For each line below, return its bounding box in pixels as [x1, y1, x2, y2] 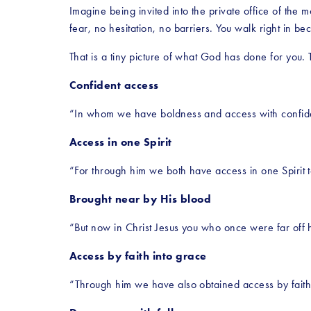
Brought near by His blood [69, 192, 211, 205]
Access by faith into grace [69, 249, 207, 262]
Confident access [69, 78, 159, 92]
